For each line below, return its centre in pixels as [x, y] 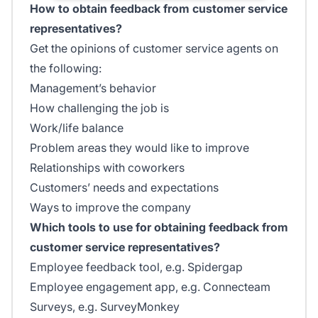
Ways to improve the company [110, 207]
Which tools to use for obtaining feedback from [159, 227]
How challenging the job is [99, 108]
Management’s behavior [93, 88]
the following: [66, 68]
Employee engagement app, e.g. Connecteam [150, 286]
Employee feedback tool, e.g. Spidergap [136, 267]
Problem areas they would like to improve [139, 147]
